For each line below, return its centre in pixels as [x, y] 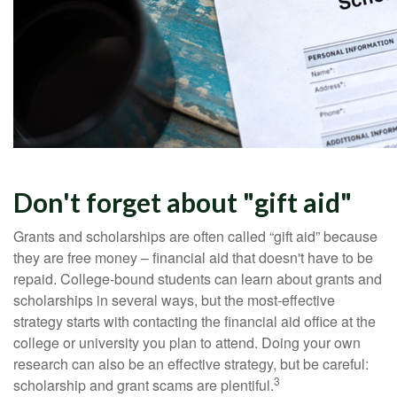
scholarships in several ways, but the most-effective [174, 300]
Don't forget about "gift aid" [183, 202]
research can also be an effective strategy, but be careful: [191, 364]
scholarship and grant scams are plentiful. [144, 385]
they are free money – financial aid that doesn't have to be [193, 257]
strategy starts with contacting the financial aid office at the [195, 321]
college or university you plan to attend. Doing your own [187, 343]
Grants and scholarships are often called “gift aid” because [195, 236]
